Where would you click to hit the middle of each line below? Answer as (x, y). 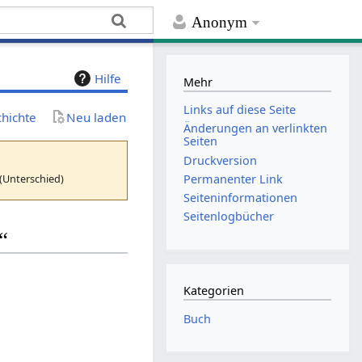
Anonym (220, 23)
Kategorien (214, 291)
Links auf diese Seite (240, 110)
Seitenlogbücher (229, 217)
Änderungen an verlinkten (256, 128)
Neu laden (97, 117)
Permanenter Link (234, 179)
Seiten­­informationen (241, 197)
